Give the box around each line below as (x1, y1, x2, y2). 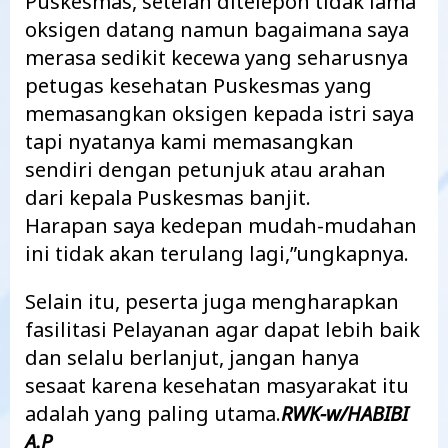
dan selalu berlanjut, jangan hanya (25, 344, 359, 371)
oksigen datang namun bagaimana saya (25, 16, 409, 43)
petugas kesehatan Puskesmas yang (25, 72, 372, 99)
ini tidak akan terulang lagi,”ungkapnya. (25, 240, 409, 267)
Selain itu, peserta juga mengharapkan (25, 288, 399, 315)
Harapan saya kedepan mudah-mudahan (25, 212, 417, 239)
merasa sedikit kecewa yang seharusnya (25, 44, 408, 71)
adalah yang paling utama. (25, 400, 281, 427)
